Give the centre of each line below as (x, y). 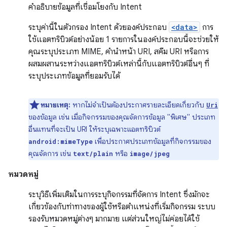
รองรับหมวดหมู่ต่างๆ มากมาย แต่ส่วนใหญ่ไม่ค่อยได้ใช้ (114, 219)
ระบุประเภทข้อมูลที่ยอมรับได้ (74, 76)
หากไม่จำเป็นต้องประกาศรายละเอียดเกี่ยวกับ (138, 105)
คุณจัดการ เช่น (51, 154)
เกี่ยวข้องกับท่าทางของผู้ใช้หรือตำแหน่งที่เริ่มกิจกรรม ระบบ (122, 207)
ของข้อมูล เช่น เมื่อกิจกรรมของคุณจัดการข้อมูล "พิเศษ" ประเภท (122, 117)
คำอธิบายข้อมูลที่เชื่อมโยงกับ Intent (85, 7)
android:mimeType (61, 141)
